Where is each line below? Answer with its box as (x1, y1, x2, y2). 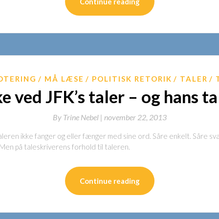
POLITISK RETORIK (91, 74, 172, 83)
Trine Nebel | (63, 112, 104, 122)
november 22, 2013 (104, 112, 167, 122)
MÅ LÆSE (44, 74, 84, 83)
